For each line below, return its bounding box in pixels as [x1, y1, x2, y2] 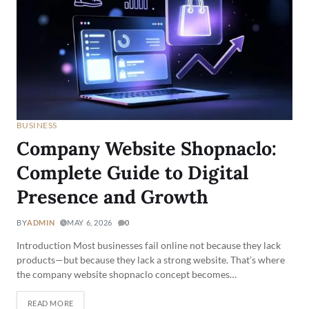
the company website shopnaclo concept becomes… [17, 268, 237, 281]
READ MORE [27, 298, 74, 308]
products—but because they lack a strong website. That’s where [17, 254, 285, 266]
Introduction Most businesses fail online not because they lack [17, 239, 281, 252]
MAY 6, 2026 [67, 218, 112, 228]
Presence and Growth [17, 185, 208, 209]
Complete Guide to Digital [17, 161, 248, 185]
